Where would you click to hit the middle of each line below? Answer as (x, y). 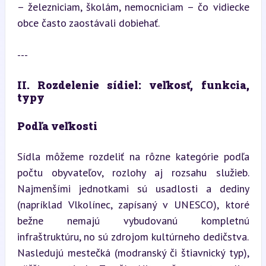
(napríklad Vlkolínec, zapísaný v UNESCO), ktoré (133, 205)
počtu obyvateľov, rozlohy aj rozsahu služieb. (133, 172)
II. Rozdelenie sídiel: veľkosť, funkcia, (133, 85)
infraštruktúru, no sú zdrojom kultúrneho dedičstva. (133, 237)
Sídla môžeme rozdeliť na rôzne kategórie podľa (133, 156)
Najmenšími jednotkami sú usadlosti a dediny (133, 189)
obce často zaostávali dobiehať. (88, 23)
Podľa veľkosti (57, 126)
